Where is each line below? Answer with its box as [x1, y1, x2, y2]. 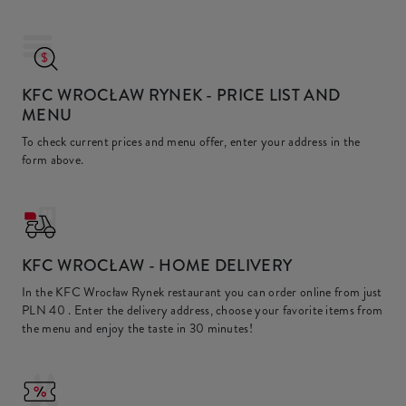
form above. [22, 150, 84, 169]
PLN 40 [22, 301, 65, 319]
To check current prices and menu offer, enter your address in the [22, 132, 361, 150]
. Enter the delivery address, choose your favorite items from [64, 301, 383, 319]
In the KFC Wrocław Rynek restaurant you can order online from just [22, 283, 382, 301]
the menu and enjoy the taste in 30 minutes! [22, 319, 253, 337]
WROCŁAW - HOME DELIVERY [53, 254, 293, 277]
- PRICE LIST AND [202, 83, 341, 107]
